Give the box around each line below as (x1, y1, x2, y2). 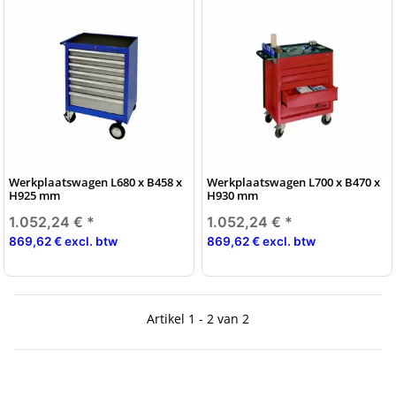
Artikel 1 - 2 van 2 (147, 309, 249, 327)
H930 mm (207, 187, 258, 203)
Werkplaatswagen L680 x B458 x (9, 173, 182, 190)
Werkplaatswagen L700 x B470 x (207, 173, 380, 190)
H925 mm (9, 187, 60, 203)
